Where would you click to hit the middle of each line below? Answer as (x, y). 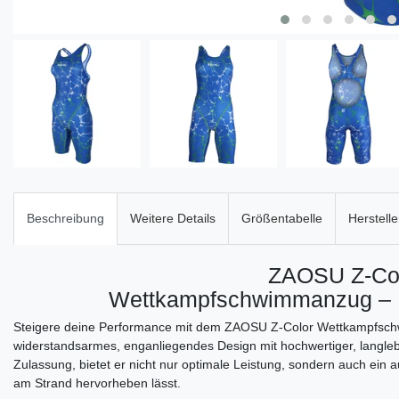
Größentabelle (282, 219)
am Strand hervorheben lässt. (97, 383)
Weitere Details (173, 219)
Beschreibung (65, 219)
